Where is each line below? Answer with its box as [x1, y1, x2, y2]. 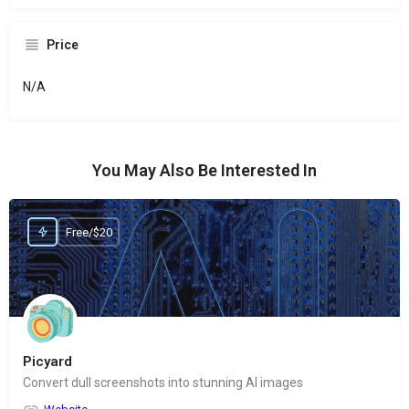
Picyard [23, 353, 72, 371]
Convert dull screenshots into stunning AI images [23, 375, 303, 391]
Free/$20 [65, 225, 112, 239]
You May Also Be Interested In [92, 161, 317, 181]
